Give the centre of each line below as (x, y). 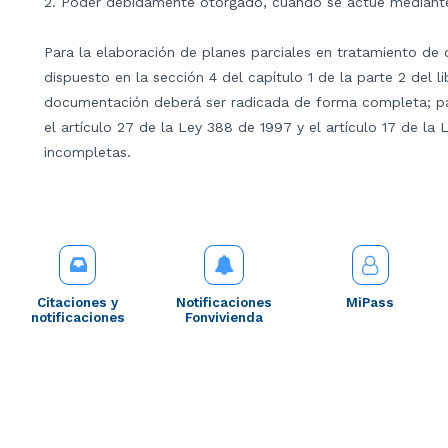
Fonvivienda (223, 317)
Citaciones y (78, 302)
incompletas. (87, 151)
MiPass (370, 302)
